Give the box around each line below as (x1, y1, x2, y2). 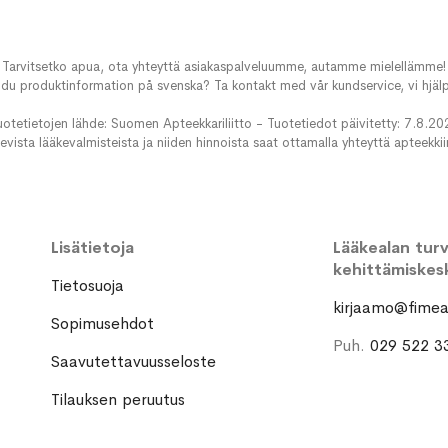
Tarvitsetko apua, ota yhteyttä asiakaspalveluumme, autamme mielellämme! (2, 58, 446, 76)
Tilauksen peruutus (50, 389, 185, 411)
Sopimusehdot (50, 313, 154, 335)
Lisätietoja (50, 237, 134, 259)
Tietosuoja (50, 275, 124, 297)
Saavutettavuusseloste (50, 351, 216, 373)
